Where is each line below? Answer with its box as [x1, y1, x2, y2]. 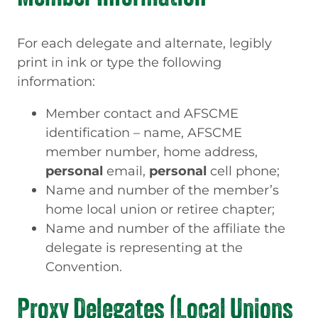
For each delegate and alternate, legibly [17, 34, 272, 51]
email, [103, 163, 149, 180]
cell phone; [207, 163, 280, 180]
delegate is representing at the [45, 239, 243, 256]
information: [17, 72, 95, 89]
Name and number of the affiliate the [45, 220, 285, 237]
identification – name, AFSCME [45, 124, 242, 141]
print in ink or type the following [17, 53, 221, 70]
